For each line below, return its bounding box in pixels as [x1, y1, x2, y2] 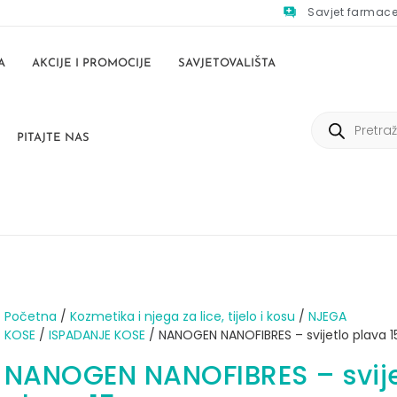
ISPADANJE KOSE [48, 326, 145, 345]
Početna [4, 307, 57, 326]
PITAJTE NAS [16, 131, 90, 144]
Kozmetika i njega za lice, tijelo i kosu [69, 307, 295, 326]
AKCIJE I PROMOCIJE [32, 57, 152, 69]
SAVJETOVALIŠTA [178, 57, 276, 69]
